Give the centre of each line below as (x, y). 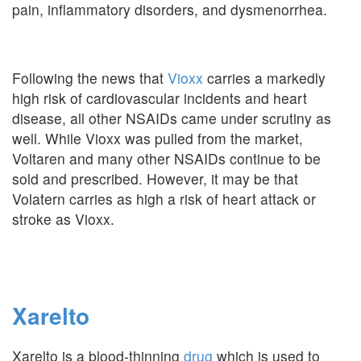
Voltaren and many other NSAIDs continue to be (166, 158)
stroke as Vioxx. (63, 219)
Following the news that (90, 78)
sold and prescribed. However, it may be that (155, 178)
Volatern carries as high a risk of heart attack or (164, 199)
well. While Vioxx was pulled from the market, (158, 138)
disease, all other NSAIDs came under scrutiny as (172, 118)
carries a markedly (264, 78)
